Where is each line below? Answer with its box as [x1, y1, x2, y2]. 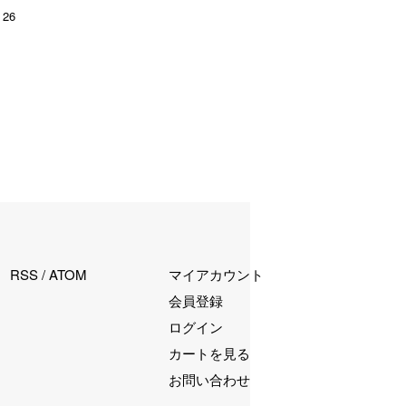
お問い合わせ [169, 369, 250, 389]
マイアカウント [169, 264, 264, 284]
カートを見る [169, 343, 250, 362]
